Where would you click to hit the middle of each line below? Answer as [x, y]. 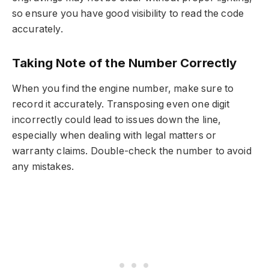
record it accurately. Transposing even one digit [121, 104]
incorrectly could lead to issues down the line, [117, 120]
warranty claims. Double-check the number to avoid [132, 151]
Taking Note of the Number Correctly [125, 62]
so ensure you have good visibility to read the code [128, 14]
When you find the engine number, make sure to [123, 89]
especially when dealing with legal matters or [114, 136]
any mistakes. [43, 167]
